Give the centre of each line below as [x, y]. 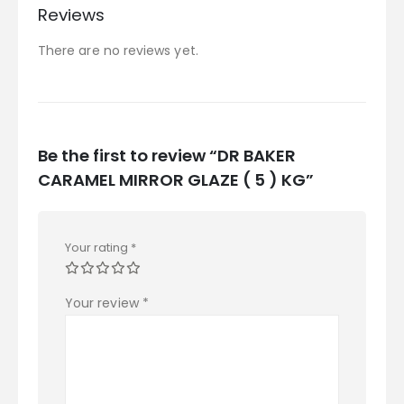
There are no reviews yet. [118, 51]
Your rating [98, 247]
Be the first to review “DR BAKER [167, 155]
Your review [104, 303]
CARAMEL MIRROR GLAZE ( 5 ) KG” [176, 179]
